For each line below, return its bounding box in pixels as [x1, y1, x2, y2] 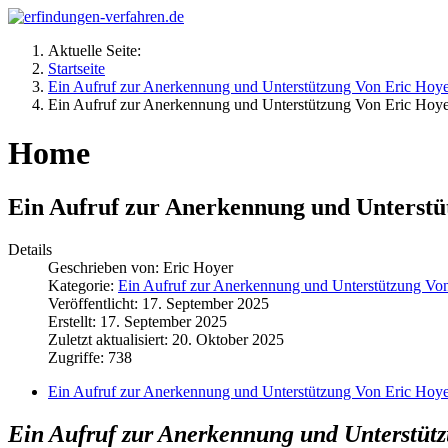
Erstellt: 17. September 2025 [48, 312, 227, 330]
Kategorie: [48, 276, 118, 294]
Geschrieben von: [48, 258, 163, 276]
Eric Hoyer [163, 258, 233, 276]
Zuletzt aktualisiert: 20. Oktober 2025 [48, 330, 284, 348]
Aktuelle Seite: [48, 42, 149, 59]
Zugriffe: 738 [48, 348, 132, 366]
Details [8, 240, 52, 258]
